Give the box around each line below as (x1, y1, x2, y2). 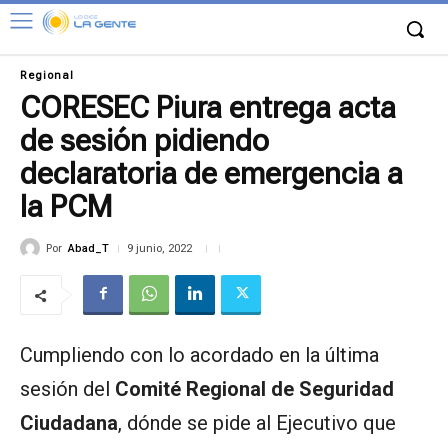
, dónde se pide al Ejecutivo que (118, 411, 396, 436)
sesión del (20, 377, 115, 402)
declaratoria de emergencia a (20, 156, 403, 191)
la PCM (20, 189, 112, 224)
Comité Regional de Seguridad (115, 377, 394, 402)
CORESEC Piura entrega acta (20, 90, 396, 125)
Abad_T (68, 241, 109, 255)
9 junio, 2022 (127, 242, 192, 256)
